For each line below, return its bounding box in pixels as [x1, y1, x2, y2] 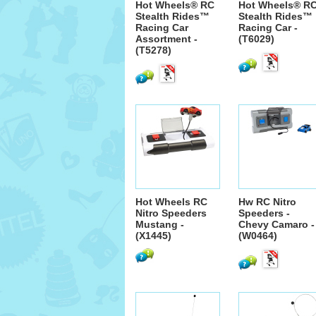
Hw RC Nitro [238, 196, 296, 207]
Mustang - [135, 219, 184, 230]
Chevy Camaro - [238, 219, 315, 230]
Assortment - [135, 33, 197, 44]
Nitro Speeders [135, 207, 207, 219]
